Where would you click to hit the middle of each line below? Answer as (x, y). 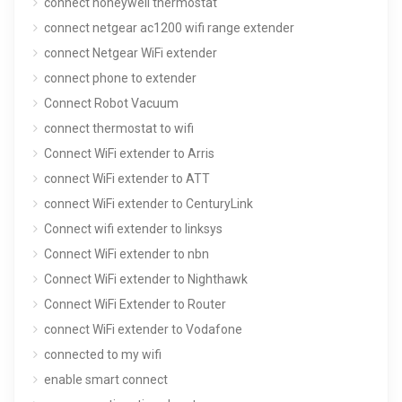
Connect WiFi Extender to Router (135, 304)
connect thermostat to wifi (119, 128)
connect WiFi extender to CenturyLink (149, 203)
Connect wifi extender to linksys (133, 228)
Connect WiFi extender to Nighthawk (146, 279)
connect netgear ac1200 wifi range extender (169, 27)
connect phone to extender (120, 78)
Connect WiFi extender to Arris (129, 153)
